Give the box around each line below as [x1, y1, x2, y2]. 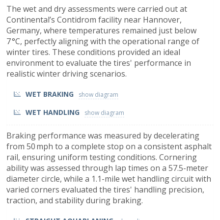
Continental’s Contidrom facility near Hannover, [6, 14, 182, 25]
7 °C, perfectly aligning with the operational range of [6, 35, 199, 47]
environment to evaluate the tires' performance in [6, 57, 191, 68]
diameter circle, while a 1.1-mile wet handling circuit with [6, 173, 211, 184]
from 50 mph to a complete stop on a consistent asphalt [6, 140, 212, 152]
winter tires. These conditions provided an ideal [6, 46, 180, 57]
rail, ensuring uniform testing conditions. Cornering [6, 151, 197, 163]
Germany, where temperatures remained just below [6, 25, 196, 36]
